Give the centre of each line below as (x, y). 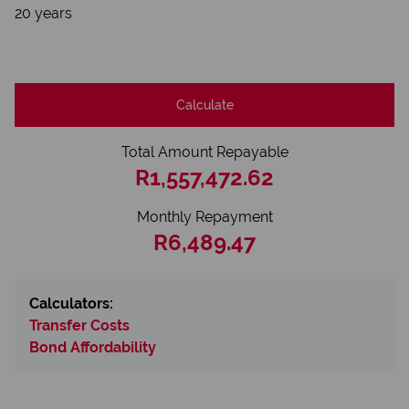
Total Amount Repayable (204, 152)
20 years (43, 13)
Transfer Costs (79, 325)
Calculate (204, 105)
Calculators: (71, 304)
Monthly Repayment (204, 217)
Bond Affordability (93, 347)
